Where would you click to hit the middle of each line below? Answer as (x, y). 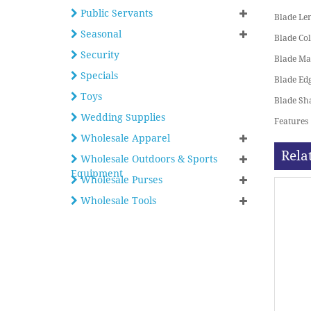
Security (99, 55)
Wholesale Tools (117, 201)
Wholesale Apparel (124, 138)
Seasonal (100, 34)
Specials (98, 76)
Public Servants (115, 13)
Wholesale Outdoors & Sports (148, 159)
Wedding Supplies (121, 117)
